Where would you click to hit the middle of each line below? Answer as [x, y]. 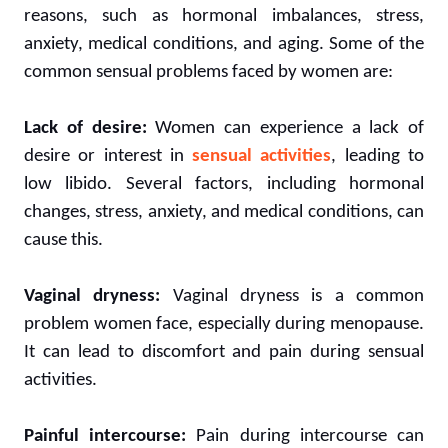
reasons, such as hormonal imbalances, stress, [224, 16]
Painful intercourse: [105, 436]
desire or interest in [108, 156]
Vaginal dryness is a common [292, 296]
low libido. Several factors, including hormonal [224, 184]
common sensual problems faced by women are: [208, 72]
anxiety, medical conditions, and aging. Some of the [224, 44]
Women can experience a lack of [285, 128]
